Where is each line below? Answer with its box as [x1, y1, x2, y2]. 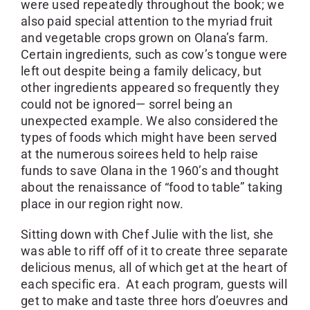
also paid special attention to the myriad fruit [20, 14, 273, 29]
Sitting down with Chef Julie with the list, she [20, 227, 274, 242]
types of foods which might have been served [20, 130, 277, 145]
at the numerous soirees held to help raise [20, 147, 259, 162]
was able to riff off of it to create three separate [20, 244, 289, 259]
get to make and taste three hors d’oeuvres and [20, 293, 289, 309]
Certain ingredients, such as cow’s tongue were [20, 47, 288, 62]
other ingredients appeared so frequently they [20, 80, 280, 95]
